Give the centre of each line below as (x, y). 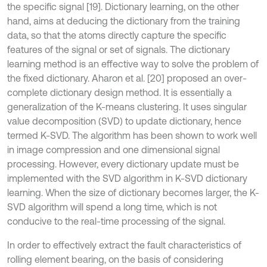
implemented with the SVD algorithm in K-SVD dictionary (127, 178)
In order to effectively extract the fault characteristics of (124, 245)
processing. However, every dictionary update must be (123, 164)
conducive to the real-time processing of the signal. (116, 221)
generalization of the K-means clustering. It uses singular (127, 107)
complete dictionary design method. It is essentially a (119, 92)
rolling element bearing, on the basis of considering (115, 259)
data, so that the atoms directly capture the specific (117, 35)
